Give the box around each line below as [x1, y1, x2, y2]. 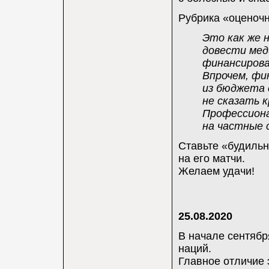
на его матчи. [178, 153, 245, 165]
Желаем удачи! [178, 165, 255, 177]
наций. [178, 243, 211, 255]
